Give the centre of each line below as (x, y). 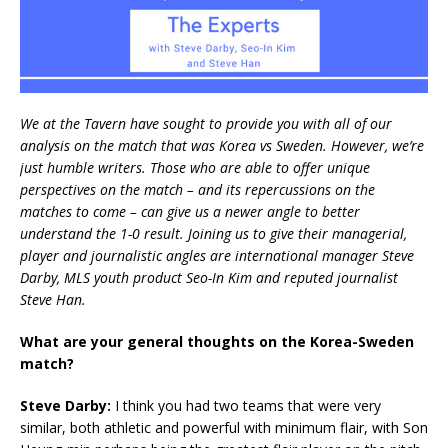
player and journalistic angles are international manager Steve (217, 256)
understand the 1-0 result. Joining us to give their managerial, (213, 234)
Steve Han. (53, 300)
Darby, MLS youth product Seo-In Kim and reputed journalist (209, 278)
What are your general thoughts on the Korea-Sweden (217, 342)
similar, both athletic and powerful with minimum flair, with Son (224, 428)
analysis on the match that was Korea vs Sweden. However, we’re (222, 146)
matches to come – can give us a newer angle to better (190, 212)
